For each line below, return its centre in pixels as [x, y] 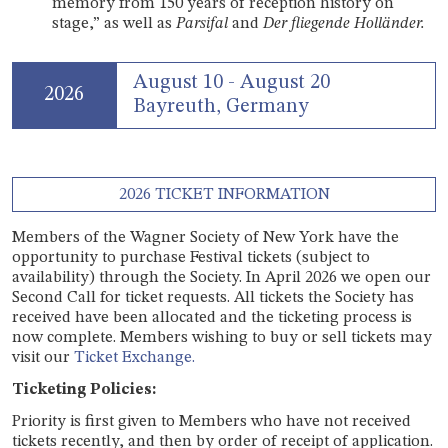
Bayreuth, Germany [221, 106]
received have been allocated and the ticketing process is [212, 317]
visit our [43, 357]
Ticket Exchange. [134, 357]
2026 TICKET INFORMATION [224, 194]
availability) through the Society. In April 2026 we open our [221, 277]
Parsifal [202, 23]
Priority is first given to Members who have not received [211, 421]
